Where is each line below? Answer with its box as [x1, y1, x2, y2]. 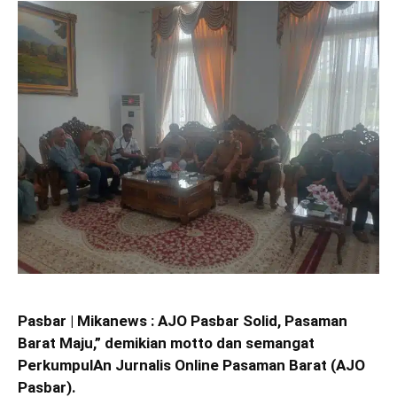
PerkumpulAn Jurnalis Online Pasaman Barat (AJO [18, 355, 365, 374]
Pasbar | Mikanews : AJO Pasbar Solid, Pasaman [18, 311, 347, 330]
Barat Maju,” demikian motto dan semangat [18, 333, 315, 352]
